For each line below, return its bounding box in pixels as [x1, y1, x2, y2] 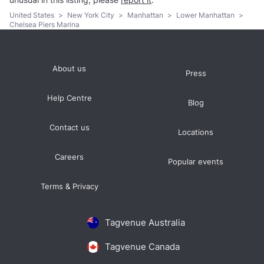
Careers [55, 153, 84, 162]
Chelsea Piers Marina [9, 20, 80, 29]
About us [52, 64, 87, 74]
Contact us [49, 123, 90, 133]
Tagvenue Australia [104, 217, 185, 229]
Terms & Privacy [40, 182, 98, 192]
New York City [67, 11, 116, 20]
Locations [178, 128, 214, 137]
